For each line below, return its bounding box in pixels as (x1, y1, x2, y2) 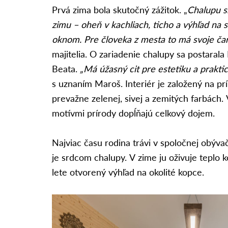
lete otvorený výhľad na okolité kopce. (52, 165, 204, 179)
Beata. (52, 62, 80, 75)
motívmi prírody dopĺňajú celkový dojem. (52, 106, 215, 119)
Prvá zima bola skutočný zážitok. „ (52, 3, 187, 16)
